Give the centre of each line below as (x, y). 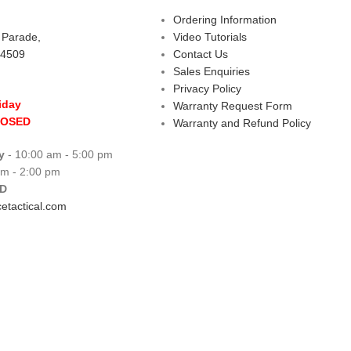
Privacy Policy (207, 89)
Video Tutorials (210, 37)
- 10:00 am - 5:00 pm (61, 154)
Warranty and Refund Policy (242, 123)
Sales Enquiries (211, 71)
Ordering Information (224, 20)
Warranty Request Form (232, 106)
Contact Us (200, 54)
